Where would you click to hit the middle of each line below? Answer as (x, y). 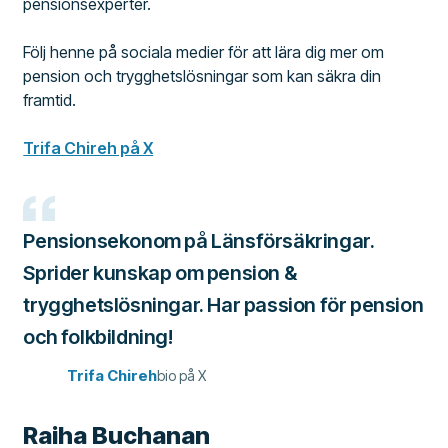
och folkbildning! (98, 337)
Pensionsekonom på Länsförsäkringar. (199, 241)
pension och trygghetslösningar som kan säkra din (202, 75)
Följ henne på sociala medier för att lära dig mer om (204, 51)
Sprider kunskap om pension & (160, 273)
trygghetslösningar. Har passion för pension (223, 305)
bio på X (182, 376)
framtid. (50, 99)
